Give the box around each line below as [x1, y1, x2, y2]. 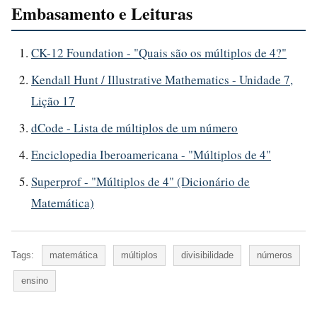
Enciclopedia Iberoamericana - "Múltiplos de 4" [31, 146, 271, 163]
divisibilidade [181, 249, 234, 260]
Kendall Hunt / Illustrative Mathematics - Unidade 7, [31, 71, 293, 88]
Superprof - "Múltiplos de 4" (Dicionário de [31, 173, 250, 190]
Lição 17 [31, 92, 75, 109]
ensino [21, 275, 48, 286]
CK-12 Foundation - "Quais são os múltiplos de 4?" [31, 44, 287, 61]
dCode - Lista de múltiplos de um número [31, 119, 238, 136]
